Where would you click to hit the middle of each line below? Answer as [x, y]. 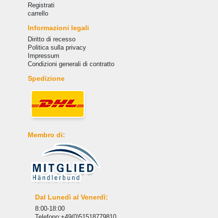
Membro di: [46, 135]
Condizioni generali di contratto [71, 64]
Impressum [43, 55]
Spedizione [46, 78]
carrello [38, 13]
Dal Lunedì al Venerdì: [71, 197]
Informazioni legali [58, 27]
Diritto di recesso [51, 39]
